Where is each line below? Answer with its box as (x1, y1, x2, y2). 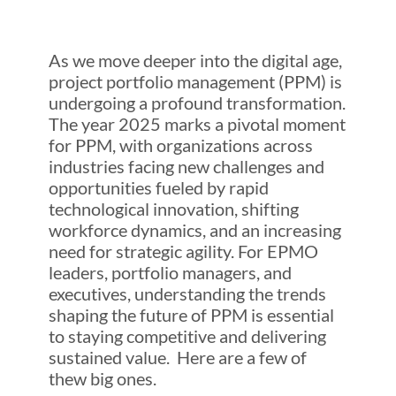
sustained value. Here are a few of (48, 346, 307, 369)
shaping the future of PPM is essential (48, 304, 334, 326)
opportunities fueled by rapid (48, 177, 269, 199)
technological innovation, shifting (48, 198, 299, 220)
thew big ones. (48, 368, 156, 390)
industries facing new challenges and (48, 156, 324, 178)
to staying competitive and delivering (48, 325, 326, 347)
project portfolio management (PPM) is (48, 71, 342, 93)
